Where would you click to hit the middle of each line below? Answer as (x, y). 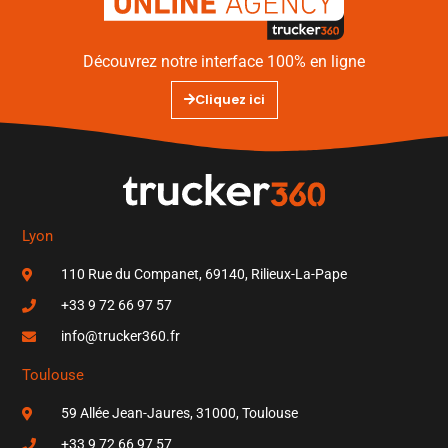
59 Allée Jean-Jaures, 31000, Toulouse (179, 413)
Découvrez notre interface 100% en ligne (224, 62)
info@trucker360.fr (120, 336)
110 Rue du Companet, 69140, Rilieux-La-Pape (203, 274)
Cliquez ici (229, 100)
